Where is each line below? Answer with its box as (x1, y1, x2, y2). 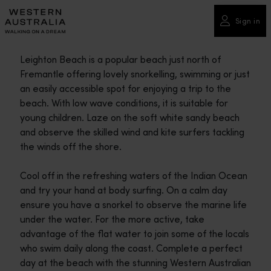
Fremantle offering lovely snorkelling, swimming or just (19, 68, 250, 80)
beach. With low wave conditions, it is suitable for (19, 97, 228, 109)
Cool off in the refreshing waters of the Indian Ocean (19, 169, 247, 181)
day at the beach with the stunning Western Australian (19, 256, 251, 269)
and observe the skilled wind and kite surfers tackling (19, 126, 244, 138)
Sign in (235, 16, 260, 25)
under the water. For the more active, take (19, 213, 204, 225)
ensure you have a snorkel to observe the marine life (19, 198, 247, 211)
